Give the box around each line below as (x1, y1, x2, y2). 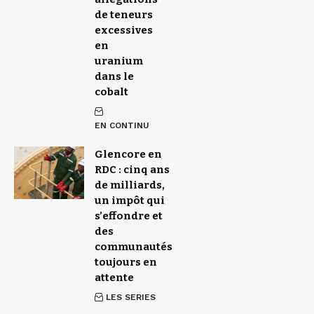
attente (95, 271, 134, 284)
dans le (95, 69, 134, 83)
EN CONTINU (95, 120, 149, 130)
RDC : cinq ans (95, 163, 170, 176)
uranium (95, 54, 143, 67)
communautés (95, 240, 172, 253)
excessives (95, 23, 153, 36)
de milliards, (95, 178, 165, 191)
